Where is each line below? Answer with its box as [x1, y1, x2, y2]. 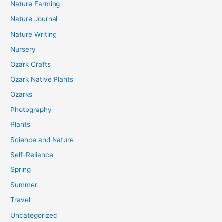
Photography [10, 105, 52, 113]
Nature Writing [10, 30, 57, 38]
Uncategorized [10, 211, 57, 219]
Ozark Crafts [10, 60, 51, 68]
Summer [10, 180, 38, 189]
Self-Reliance [10, 150, 54, 159]
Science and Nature [10, 135, 74, 144]
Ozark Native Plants [10, 75, 74, 83]
